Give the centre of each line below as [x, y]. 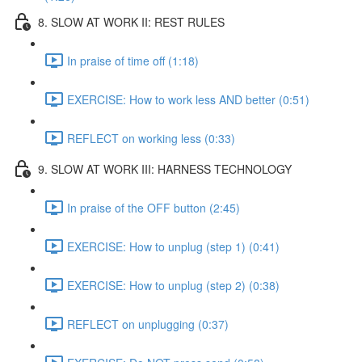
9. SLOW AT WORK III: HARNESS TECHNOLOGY [165, 168]
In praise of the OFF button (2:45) [154, 207]
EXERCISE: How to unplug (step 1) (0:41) [173, 246]
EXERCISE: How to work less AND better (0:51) [188, 99]
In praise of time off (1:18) [133, 60]
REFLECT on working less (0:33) [151, 138]
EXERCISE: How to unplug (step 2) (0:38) [173, 285]
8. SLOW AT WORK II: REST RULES [131, 21]
